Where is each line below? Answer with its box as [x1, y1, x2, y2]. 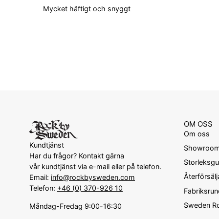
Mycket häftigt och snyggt [43, 4, 131, 13]
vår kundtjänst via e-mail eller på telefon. [29, 162, 161, 171]
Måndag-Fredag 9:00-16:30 [29, 201, 122, 210]
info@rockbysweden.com [51, 173, 135, 182]
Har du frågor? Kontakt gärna [29, 152, 124, 160]
